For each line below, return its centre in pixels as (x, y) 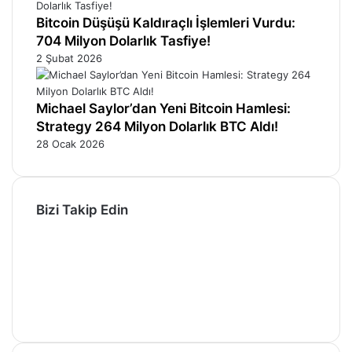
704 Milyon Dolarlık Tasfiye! (123, 40)
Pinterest (58, 259)
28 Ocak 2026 (70, 143)
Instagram (59, 292)
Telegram (58, 308)
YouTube (57, 275)
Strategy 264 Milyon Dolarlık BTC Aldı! (157, 126)
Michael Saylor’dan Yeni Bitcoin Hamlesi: (163, 108)
